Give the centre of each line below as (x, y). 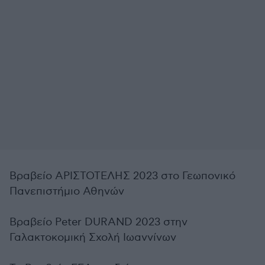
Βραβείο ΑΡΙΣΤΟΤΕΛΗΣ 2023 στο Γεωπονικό (122, 176)
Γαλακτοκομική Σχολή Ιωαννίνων (93, 237)
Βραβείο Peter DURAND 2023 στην (98, 222)
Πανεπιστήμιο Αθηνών (67, 191)
